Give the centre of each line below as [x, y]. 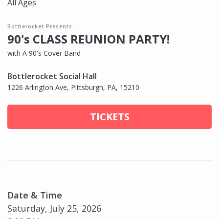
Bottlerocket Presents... [43, 27]
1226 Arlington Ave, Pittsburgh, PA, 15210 [73, 88]
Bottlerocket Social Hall [52, 77]
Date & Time [35, 195]
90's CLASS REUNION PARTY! [88, 39]
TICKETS [109, 117]
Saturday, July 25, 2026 [54, 208]
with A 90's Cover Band [44, 53]
